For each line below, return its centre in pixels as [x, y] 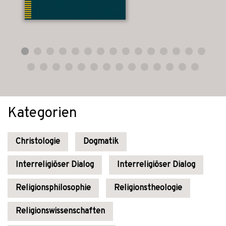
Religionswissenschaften [60, 211]
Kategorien [42, 114]
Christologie [38, 142]
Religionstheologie [148, 188]
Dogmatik [101, 142]
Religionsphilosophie [53, 188]
